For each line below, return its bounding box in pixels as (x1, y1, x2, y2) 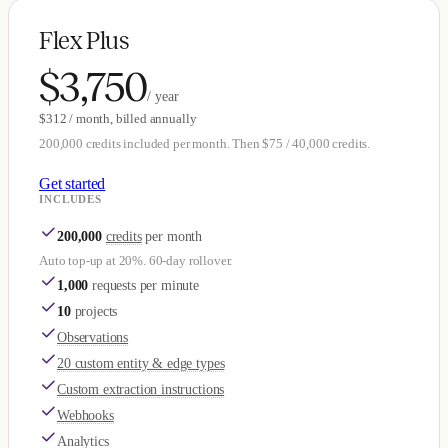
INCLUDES (39, 193, 103, 205)
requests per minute (92, 278, 200, 293)
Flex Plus (39, 27, 129, 54)
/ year (147, 89, 179, 104)
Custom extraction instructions (57, 382, 225, 397)
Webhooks (57, 408, 114, 423)
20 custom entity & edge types (57, 356, 225, 371)
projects (74, 304, 118, 319)
